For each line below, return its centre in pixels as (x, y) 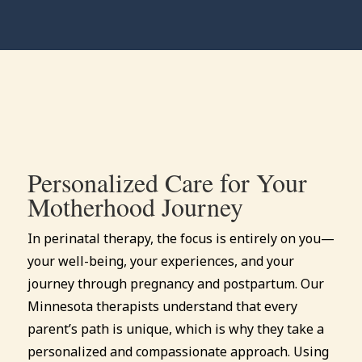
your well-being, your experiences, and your (160, 261)
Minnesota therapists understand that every (162, 306)
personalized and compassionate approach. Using (178, 351)
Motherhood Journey (135, 206)
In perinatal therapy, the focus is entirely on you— (181, 238)
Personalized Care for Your (167, 182)
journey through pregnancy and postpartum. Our (175, 283)
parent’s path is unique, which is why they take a (175, 328)
